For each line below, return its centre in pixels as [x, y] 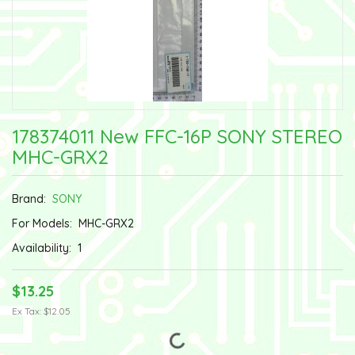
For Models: [45, 223]
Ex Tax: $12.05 [41, 311]
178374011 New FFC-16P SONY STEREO [177, 136]
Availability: [45, 248]
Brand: [32, 198]
